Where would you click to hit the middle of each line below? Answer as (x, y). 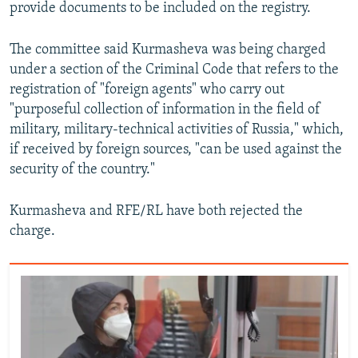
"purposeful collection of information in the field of (165, 110)
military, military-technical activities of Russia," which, (177, 130)
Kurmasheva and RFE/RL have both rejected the (156, 212)
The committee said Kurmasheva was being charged (168, 50)
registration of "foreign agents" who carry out (147, 90)
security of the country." (82, 170)
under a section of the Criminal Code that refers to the (174, 70)
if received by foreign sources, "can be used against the (176, 150)
